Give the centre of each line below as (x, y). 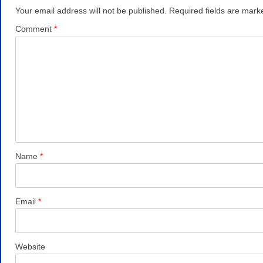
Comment (35, 28)
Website (30, 246)
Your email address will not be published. (91, 10)
